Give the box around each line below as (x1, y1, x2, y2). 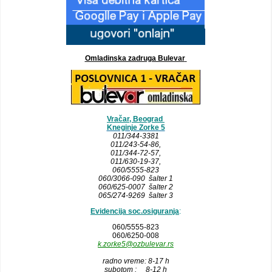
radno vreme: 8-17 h (102, 257, 169, 265)
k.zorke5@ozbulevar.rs (98, 240, 174, 248)
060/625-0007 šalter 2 (98, 183, 173, 191)
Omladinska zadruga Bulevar (84, 54, 185, 63)
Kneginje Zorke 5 (106, 123, 165, 132)
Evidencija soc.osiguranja (90, 207, 179, 216)
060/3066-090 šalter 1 (98, 174, 173, 183)
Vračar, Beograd (107, 115, 165, 123)
